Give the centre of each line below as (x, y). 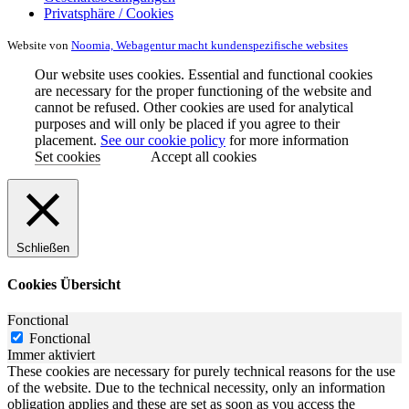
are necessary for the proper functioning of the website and (203, 90)
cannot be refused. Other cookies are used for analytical (194, 107)
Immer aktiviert (51, 355)
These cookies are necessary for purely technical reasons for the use (201, 372)
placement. (68, 140)
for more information (287, 140)
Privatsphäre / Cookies (109, 13)
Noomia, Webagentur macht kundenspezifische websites (210, 45)
